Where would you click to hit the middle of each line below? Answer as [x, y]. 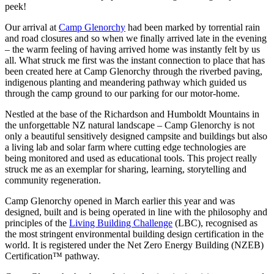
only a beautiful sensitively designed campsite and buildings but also [136, 136]
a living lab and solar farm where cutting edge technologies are [125, 147]
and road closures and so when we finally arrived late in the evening [136, 39]
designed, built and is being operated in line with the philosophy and [136, 212]
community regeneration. [53, 180]
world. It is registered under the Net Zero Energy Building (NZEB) [134, 245]
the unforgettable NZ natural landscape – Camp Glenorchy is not [130, 125]
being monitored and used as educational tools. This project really [131, 158]
